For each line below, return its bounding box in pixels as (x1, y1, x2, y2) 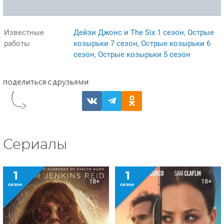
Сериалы (3, 137, 67, 152)
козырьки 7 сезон (73, 38, 137, 48)
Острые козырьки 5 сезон (98, 49, 190, 59)
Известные (4, 27, 44, 37)
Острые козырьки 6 (141, 38, 210, 48)
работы (4, 38, 30, 48)
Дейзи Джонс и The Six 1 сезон (73, 27, 184, 37)
